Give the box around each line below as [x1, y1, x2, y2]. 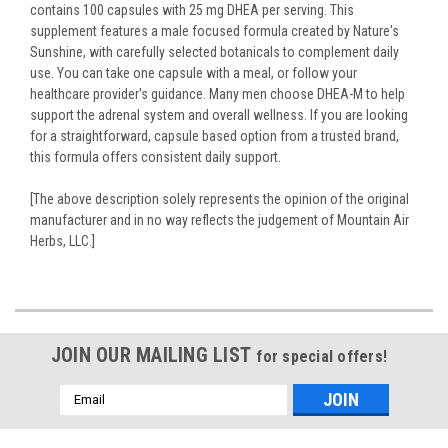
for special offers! [256, 346, 388, 366]
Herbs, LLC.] [30, 232, 95, 249]
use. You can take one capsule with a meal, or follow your [30, 64, 357, 81]
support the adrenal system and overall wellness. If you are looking [30, 106, 408, 123]
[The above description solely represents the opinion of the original [30, 190, 409, 207]
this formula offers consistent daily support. [30, 148, 281, 165]
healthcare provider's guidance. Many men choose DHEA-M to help [30, 85, 405, 102]
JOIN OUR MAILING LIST [50, 342, 257, 367]
